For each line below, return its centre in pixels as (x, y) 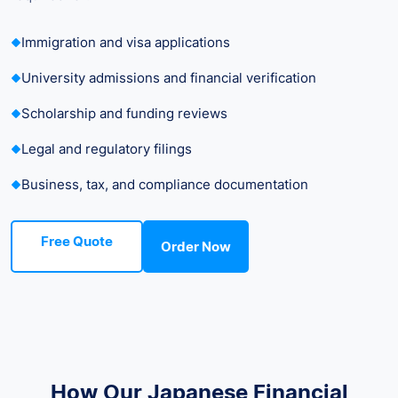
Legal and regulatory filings (107, 149)
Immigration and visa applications (126, 43)
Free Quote (77, 242)
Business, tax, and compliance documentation (165, 185)
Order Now (196, 247)
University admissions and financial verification (169, 78)
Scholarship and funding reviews (124, 114)
